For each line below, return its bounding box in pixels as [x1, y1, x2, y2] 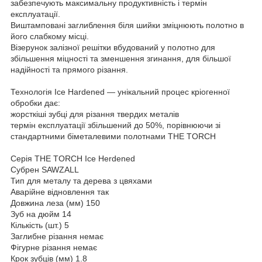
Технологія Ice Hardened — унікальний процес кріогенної [11, 87, 230, 97]
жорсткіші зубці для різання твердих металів [11, 109, 179, 119]
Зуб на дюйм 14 [11, 209, 71, 219]
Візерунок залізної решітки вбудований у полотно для [11, 43, 215, 53]
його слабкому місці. [11, 32, 89, 42]
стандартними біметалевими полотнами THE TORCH [11, 132, 216, 142]
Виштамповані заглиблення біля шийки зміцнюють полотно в [11, 20, 244, 30]
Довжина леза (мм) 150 [11, 198, 100, 208]
